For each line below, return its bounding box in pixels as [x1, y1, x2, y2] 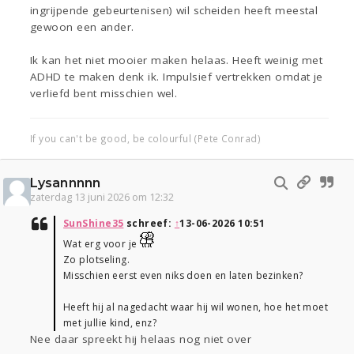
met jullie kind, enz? [63, 316, 157, 330]
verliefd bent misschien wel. [30, 86, 178, 101]
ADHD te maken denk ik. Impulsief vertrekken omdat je [30, 70, 323, 85]
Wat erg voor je [63, 237, 141, 251]
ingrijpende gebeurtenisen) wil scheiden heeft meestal [30, 3, 318, 18]
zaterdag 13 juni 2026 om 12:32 [30, 190, 174, 205]
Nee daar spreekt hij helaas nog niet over [30, 332, 252, 347]
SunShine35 [63, 217, 124, 231]
